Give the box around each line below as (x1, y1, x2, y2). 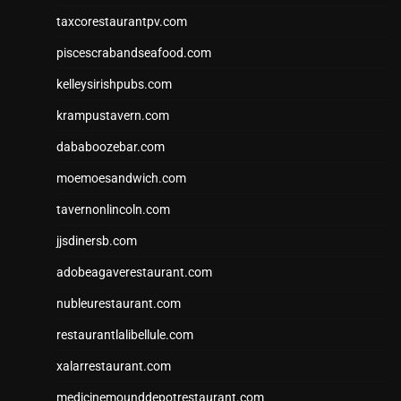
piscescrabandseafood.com (56, 46, 211, 61)
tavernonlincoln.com (56, 202, 170, 218)
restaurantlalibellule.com (56, 328, 193, 343)
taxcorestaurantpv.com (56, 14, 187, 30)
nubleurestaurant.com (56, 296, 181, 311)
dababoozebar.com (56, 140, 165, 155)
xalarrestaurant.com (56, 359, 171, 374)
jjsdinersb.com (56, 234, 137, 249)
